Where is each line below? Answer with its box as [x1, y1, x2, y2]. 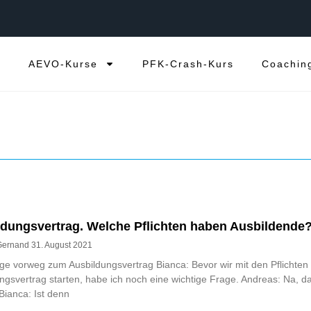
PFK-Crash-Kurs [142, 58, 234, 69]
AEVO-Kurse [28, 58, 98, 69]
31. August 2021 [31, 240, 92, 250]
